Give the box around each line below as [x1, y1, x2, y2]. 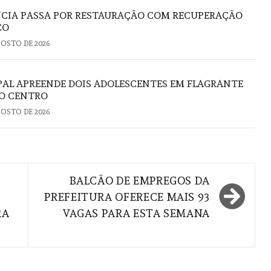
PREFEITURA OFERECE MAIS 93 [44, 190, 210, 203]
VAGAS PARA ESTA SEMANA [62, 206, 210, 220]
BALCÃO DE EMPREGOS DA [69, 174, 210, 187]
